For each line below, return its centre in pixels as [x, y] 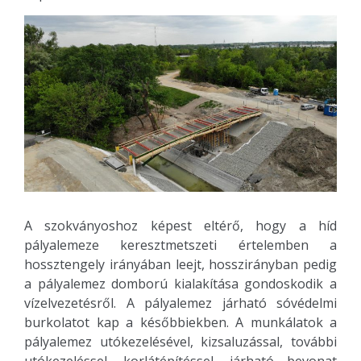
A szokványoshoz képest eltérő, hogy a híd [180, 225]
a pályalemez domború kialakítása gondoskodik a [180, 283]
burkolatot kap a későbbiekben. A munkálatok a [180, 322]
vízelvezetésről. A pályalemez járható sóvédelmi [180, 303]
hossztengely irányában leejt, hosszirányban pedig [180, 264]
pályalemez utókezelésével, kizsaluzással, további [180, 341]
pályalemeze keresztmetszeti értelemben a [180, 245]
